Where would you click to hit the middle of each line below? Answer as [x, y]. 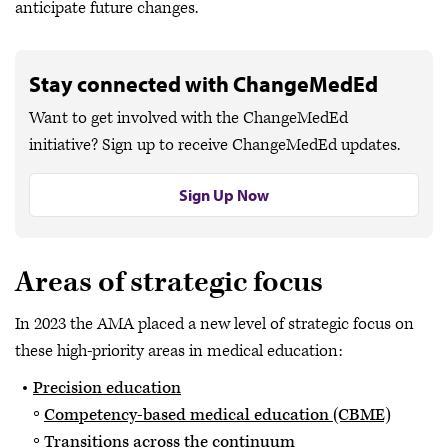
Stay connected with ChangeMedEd [203, 84]
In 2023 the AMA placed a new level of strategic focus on [214, 323]
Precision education [107, 388]
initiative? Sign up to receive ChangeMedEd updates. [214, 145]
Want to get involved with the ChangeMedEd [188, 118]
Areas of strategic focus [169, 282]
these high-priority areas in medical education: [178, 350]
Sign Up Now [224, 195]
